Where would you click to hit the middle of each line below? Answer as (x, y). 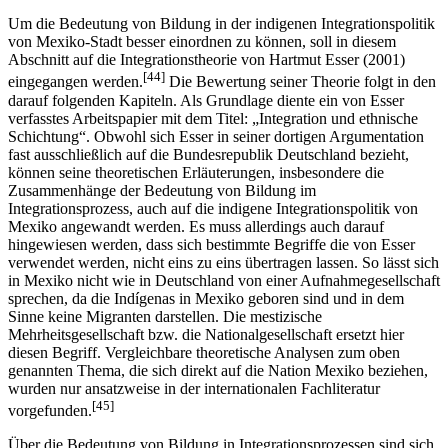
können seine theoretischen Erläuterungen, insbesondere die (196, 190)
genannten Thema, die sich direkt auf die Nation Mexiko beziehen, (218, 388)
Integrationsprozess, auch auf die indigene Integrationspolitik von (213, 226)
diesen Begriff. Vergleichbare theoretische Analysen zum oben (204, 370)
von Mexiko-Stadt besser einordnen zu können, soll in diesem (202, 60)
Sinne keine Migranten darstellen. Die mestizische (165, 334)
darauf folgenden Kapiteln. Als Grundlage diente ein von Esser (206, 118)
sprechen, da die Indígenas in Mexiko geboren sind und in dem (206, 316)
